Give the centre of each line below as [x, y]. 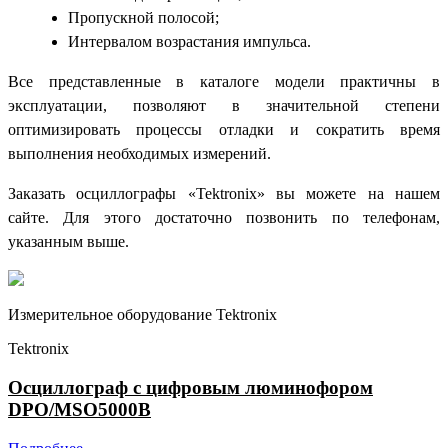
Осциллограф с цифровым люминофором [190, 388]
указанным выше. [68, 242]
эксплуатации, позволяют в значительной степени [224, 106]
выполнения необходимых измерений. [139, 154]
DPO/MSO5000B [79, 410]
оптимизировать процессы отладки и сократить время [224, 130]
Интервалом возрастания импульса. [189, 42]
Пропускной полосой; [143, 18]
